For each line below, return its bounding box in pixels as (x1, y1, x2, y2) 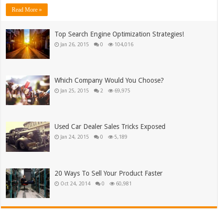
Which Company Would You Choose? (54, 76, 164, 84)
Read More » (12, 6, 42, 13)
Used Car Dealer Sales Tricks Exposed (54, 123, 166, 131)
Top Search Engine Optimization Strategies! (54, 30, 184, 38)
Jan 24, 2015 (60, 134, 90, 140)
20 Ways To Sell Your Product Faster (54, 169, 163, 177)
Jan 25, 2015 (60, 87, 90, 93)
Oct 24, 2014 (60, 180, 91, 186)
